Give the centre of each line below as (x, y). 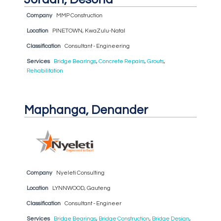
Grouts (155, 61)
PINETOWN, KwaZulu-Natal (89, 31)
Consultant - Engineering (97, 46)
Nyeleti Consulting (80, 173)
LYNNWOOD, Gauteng (81, 188)
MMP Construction (79, 15)
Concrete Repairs (121, 61)
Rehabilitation (45, 71)
